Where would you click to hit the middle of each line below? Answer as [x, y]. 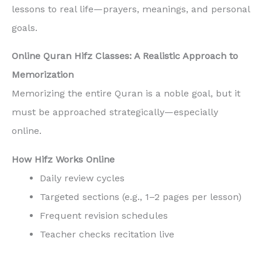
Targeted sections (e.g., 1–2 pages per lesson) [141, 197]
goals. [25, 27]
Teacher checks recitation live [107, 235]
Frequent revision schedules [104, 216]
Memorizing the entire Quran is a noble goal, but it [126, 94]
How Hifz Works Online [63, 160]
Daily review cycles [82, 178]
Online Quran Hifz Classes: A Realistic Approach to [125, 56]
